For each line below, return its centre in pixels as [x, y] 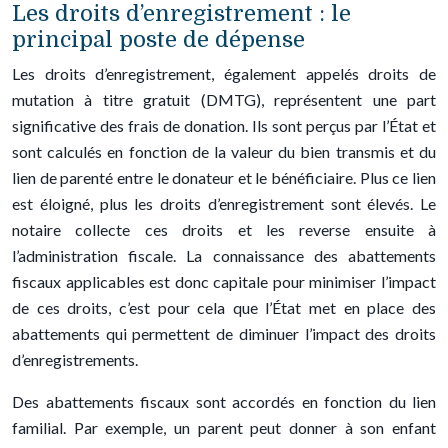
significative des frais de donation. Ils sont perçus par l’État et [224, 125]
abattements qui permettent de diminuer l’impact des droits [224, 333]
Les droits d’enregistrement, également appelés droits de [224, 73]
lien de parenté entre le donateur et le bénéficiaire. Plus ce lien [224, 177]
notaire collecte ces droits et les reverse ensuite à [224, 229]
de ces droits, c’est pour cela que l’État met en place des [224, 307]
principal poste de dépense [158, 39]
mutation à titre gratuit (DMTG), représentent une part [224, 99]
